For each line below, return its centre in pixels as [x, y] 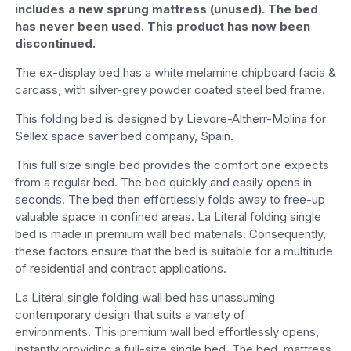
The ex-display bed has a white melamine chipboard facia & [175, 72]
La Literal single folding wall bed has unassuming [145, 297]
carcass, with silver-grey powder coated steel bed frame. [170, 89]
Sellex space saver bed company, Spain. [124, 136]
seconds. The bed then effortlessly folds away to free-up [170, 199]
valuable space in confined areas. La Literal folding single [168, 216]
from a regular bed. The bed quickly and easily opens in [163, 182]
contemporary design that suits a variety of [130, 314]
